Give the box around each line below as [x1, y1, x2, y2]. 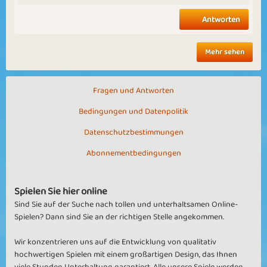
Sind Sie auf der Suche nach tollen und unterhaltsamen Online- [14, 198, 238, 212]
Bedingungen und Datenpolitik [79, 105, 188, 119]
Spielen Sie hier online [14, 184, 107, 200]
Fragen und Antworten [93, 84, 174, 98]
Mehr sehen [205, 45, 244, 58]
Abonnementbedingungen [86, 147, 181, 160]
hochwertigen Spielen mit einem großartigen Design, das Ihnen [14, 248, 237, 262]
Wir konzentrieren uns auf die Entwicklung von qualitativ [14, 235, 216, 249]
